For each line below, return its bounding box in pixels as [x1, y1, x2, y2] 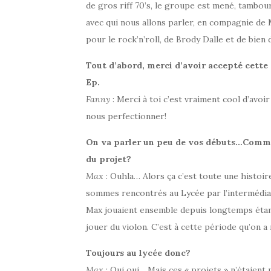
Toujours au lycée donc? [86, 247, 191, 258]
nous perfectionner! [86, 110, 166, 122]
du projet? [86, 153, 131, 165]
